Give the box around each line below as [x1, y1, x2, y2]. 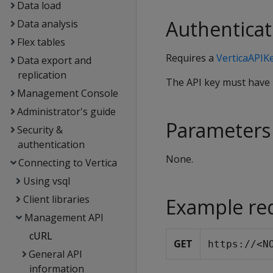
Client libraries [23, 193, 90, 206]
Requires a [166, 51, 216, 65]
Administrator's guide [16, 105, 116, 118]
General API [29, 247, 83, 261]
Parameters [166, 117, 271, 143]
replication [17, 68, 66, 82]
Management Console [16, 87, 118, 100]
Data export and [16, 54, 91, 67]
